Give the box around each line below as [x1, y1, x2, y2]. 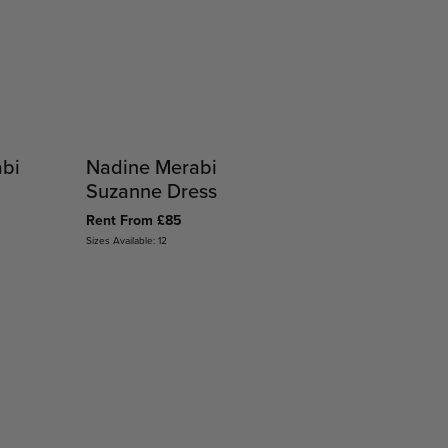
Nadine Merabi [85, 152, 217, 182]
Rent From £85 [85, 210, 182, 232]
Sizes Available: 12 [85, 233, 167, 248]
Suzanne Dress [85, 176, 217, 206]
